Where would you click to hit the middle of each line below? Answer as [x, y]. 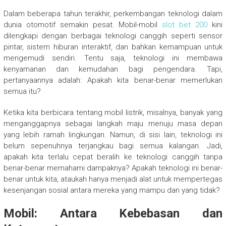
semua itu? [22, 91]
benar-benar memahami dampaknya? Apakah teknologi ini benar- [113, 168]
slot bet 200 [185, 24]
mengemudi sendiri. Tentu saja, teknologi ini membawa [113, 58]
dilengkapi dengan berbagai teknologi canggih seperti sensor [113, 36]
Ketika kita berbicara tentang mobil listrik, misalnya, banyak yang [113, 112]
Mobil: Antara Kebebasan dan [113, 213]
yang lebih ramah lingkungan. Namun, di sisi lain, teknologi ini [113, 134]
